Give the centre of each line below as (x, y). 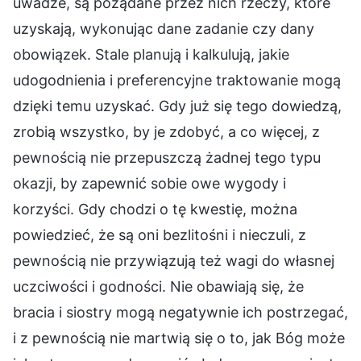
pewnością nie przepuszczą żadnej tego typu (167, 158)
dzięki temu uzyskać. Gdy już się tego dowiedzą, (177, 106)
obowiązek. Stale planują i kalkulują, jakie (151, 55)
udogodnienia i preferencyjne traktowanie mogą (177, 81)
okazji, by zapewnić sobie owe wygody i (149, 184)
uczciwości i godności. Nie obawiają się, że (158, 287)
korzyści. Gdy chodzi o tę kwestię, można (155, 210)
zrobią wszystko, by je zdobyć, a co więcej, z (166, 132)
